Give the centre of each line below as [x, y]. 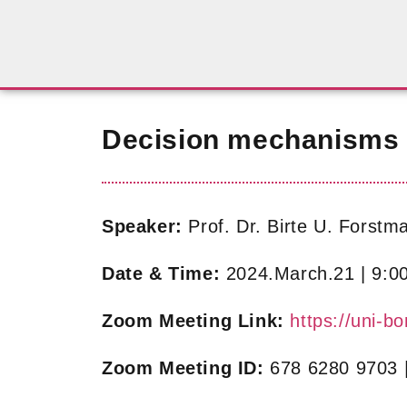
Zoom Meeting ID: [183, 368]
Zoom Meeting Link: [193, 321]
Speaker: [142, 227]
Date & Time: [164, 274]
